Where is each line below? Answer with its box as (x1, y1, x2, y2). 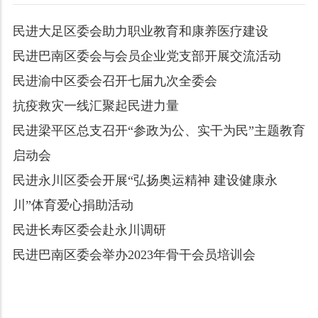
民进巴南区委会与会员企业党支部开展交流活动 (12, 48, 281, 63)
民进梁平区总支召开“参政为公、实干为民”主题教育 (12, 123, 305, 138)
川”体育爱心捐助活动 (12, 197, 133, 212)
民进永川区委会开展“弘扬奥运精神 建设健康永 (12, 172, 278, 187)
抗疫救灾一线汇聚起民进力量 (12, 98, 179, 113)
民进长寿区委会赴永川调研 (12, 222, 166, 237)
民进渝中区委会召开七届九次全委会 (12, 73, 217, 88)
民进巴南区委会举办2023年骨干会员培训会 (12, 247, 256, 262)
